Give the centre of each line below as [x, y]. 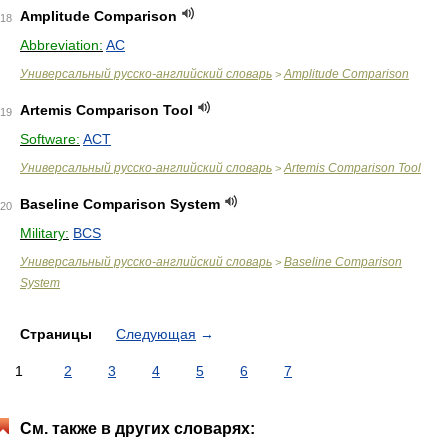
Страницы [58, 334]
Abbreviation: [61, 45]
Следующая [156, 334]
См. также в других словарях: [137, 428]
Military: [44, 233]
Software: [50, 139]
